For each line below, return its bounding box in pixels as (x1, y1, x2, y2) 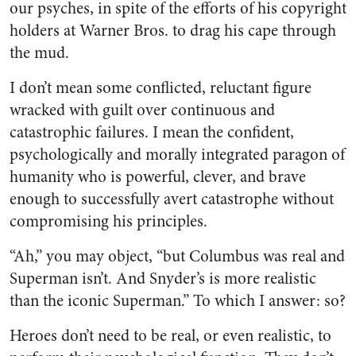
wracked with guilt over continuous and (10, 99, 275, 122)
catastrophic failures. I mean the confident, (10, 121, 294, 145)
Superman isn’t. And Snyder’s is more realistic (10, 267, 316, 291)
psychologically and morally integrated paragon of (10, 143, 345, 167)
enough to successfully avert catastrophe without (10, 188, 334, 211)
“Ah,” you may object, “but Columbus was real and (10, 245, 345, 269)
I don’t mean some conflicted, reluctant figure (10, 76, 311, 100)
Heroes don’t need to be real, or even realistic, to (10, 324, 331, 348)
